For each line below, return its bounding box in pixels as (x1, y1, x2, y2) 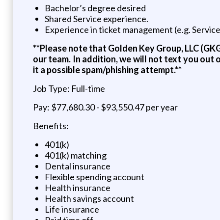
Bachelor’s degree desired (44, 2, 146, 13)
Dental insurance (44, 160, 110, 171)
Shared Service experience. (44, 13, 148, 24)
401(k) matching (44, 149, 107, 161)
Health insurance (44, 182, 110, 193)
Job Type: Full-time (32, 82, 105, 94)
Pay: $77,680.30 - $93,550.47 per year (32, 101, 178, 112)
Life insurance (44, 203, 99, 215)
